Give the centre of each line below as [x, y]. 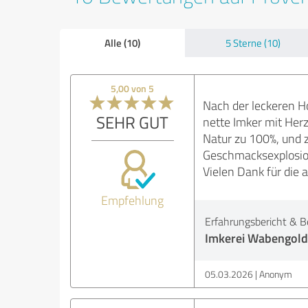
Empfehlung [133, 200]
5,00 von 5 [133, 89]
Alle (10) [122, 43]
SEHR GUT [133, 122]
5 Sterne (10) [253, 43]
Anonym [275, 274]
